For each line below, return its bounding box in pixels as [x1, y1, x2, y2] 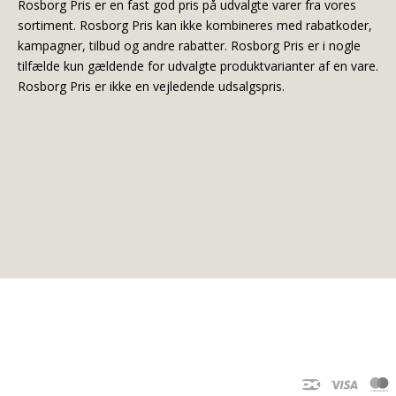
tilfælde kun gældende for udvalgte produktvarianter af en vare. [18, 57, 378, 75]
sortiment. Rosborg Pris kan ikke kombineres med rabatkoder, [18, 17, 372, 34]
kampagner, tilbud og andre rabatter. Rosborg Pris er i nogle [18, 37, 361, 55]
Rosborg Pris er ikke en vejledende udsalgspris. [18, 78, 285, 95]
